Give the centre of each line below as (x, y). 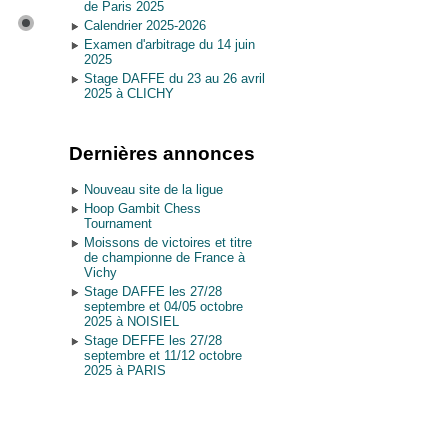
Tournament (117, 223)
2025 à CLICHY (128, 93)
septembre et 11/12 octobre (162, 355)
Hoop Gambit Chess (142, 208)
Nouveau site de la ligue (153, 189)
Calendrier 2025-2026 (144, 25)
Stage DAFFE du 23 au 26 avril (174, 78)
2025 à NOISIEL (131, 321)
